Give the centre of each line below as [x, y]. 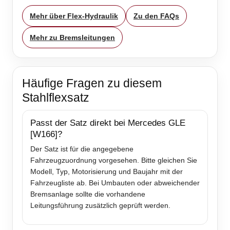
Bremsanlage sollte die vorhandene [88, 194]
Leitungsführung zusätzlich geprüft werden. [100, 206]
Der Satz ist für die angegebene [82, 149]
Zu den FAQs [156, 16]
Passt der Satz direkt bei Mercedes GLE [108, 123]
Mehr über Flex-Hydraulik [74, 16]
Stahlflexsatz [56, 98]
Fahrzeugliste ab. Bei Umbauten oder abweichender [115, 183]
